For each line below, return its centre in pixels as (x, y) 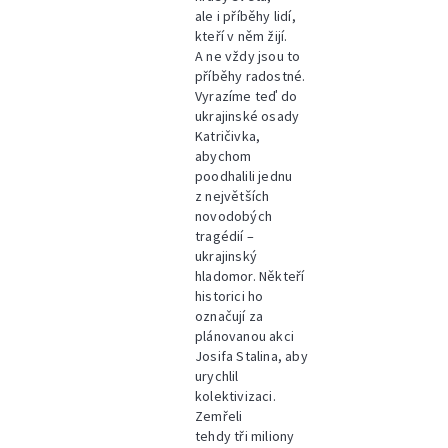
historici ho (229, 296)
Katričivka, (228, 136)
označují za (229, 316)
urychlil (217, 376)
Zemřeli (219, 416)
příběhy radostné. (250, 76)
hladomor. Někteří (250, 276)
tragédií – (225, 236)
